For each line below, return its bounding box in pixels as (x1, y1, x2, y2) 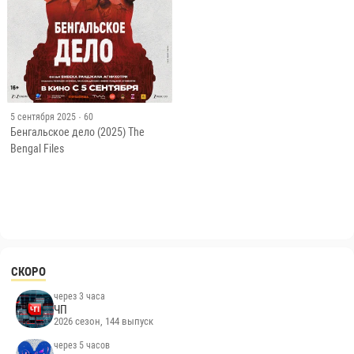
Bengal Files (9, 141, 64, 155)
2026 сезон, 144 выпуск (54, 314, 154, 327)
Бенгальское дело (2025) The (9, 125, 145, 138)
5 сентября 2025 (9, 111, 76, 122)
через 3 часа (54, 290, 106, 302)
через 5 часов (54, 339, 111, 351)
